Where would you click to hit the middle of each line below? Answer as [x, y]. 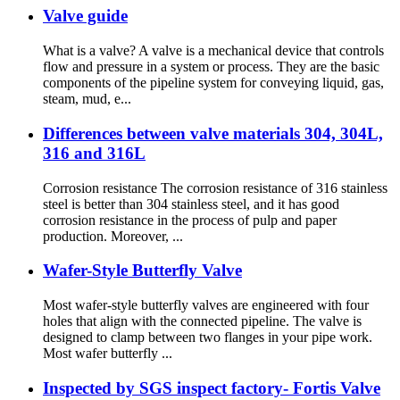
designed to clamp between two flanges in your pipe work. [208, 337]
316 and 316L [94, 153]
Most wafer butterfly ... [108, 354]
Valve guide [85, 16]
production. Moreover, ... [113, 236]
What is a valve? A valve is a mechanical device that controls [213, 51]
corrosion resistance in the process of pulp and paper [190, 220]
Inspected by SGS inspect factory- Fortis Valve [212, 387]
